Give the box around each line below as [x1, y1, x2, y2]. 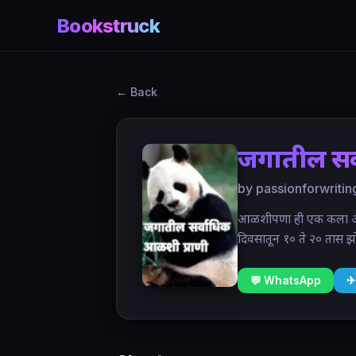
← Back [116, 85, 157, 99]
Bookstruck [57, 14, 160, 37]
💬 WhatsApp [250, 274, 321, 287]
